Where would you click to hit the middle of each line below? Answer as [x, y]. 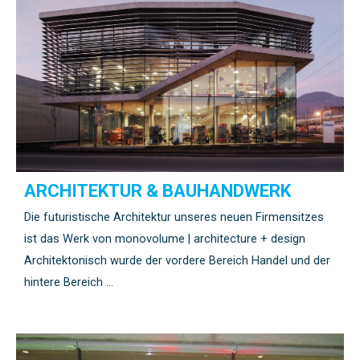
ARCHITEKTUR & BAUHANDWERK [157, 190]
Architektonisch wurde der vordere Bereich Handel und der [177, 260]
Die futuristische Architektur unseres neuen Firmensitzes [174, 217]
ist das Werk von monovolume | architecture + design [166, 238]
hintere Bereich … [69, 282]
